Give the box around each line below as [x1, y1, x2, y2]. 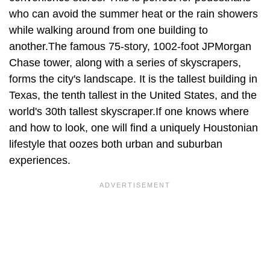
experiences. [9, 154, 74, 167]
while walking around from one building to [9, 24, 208, 37]
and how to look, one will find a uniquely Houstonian [9, 122, 258, 134]
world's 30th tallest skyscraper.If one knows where [9, 105, 249, 118]
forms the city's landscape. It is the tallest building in [9, 73, 257, 86]
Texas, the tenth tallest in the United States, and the [9, 89, 257, 102]
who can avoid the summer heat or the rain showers [9, 8, 258, 20]
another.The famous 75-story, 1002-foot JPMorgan [9, 40, 251, 53]
